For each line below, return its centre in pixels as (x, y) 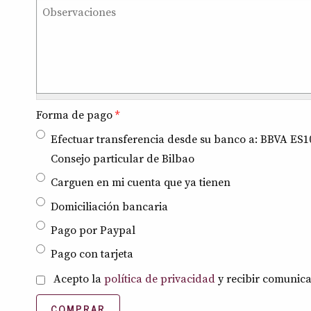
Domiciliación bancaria (109, 207)
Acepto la (79, 279)
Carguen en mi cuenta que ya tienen (141, 183)
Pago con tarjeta (92, 254)
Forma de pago (76, 116)
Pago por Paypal (93, 231)
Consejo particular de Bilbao (123, 159)
